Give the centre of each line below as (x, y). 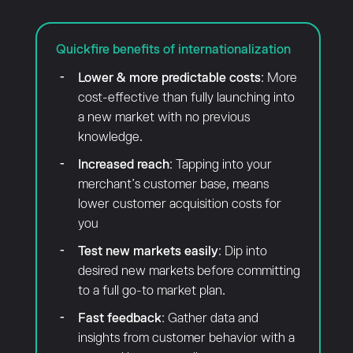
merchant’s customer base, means (173, 184)
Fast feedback (119, 318)
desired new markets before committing (189, 271)
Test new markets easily (148, 251)
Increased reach (123, 165)
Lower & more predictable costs (169, 78)
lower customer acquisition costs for (179, 204)
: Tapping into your (220, 165)
